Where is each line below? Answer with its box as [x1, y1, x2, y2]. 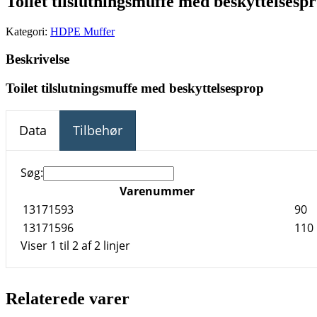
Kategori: [6, 25, 50, 38]
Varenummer [120, 183, 195, 199]
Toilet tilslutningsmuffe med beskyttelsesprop [6, 80, 264, 96]
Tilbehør [73, 121, 122, 139]
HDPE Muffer [50, 25, 115, 38]
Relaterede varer [6, 289, 129, 308]
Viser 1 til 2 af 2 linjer [21, 237, 130, 253]
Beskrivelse [6, 51, 69, 67]
